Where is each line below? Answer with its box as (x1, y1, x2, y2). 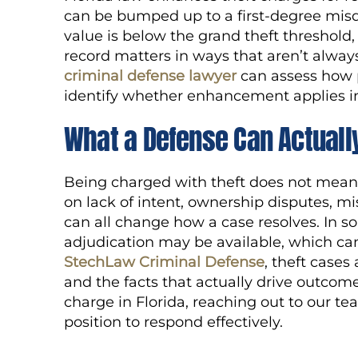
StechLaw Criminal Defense (64, 253, 265, 271)
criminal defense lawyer (64, 67, 237, 86)
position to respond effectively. (64, 312, 283, 331)
